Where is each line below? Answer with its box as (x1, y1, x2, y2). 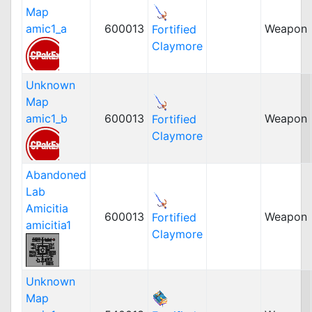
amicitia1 (26, 218, 71, 232)
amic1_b (26, 111, 68, 125)
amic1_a (26, 22, 67, 36)
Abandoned (26, 168, 86, 182)
